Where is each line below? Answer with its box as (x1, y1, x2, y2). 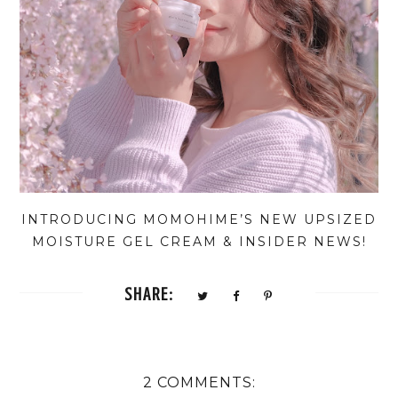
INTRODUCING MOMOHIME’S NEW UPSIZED (21, 211, 377, 227)
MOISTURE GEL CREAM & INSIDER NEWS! (31, 233, 367, 250)
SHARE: (123, 283, 174, 305)
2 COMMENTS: (142, 373, 256, 391)
